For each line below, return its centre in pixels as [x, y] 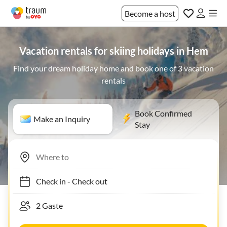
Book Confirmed [163, 113]
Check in [46, 181]
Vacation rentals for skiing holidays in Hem [113, 51]
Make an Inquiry [62, 119]
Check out [85, 181]
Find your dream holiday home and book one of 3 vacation [113, 68]
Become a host [150, 13]
